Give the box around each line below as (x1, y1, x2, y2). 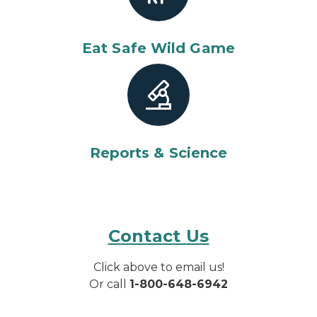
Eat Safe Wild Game (82, 40, 235, 57)
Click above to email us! (93, 260, 224, 274)
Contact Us (108, 226, 209, 246)
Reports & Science (89, 144, 228, 161)
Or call (89, 277, 129, 291)
